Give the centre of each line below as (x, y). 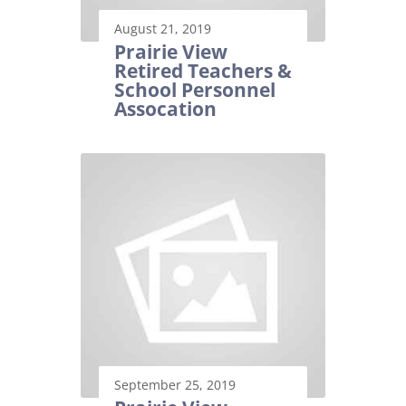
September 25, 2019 (175, 385)
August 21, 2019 (163, 29)
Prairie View (171, 52)
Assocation (165, 109)
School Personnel (195, 90)
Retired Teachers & (203, 71)
